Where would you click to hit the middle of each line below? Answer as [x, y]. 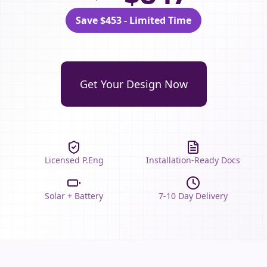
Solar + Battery [74, 196]
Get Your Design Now [133, 84]
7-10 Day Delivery [193, 196]
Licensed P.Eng [74, 160]
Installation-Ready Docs [193, 160]
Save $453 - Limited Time [133, 20]
